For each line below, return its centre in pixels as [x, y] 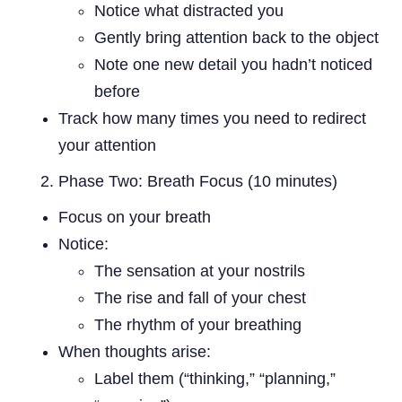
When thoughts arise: [135, 351]
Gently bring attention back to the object [236, 37]
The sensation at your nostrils [200, 271]
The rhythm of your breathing [198, 324]
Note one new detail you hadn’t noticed [233, 64]
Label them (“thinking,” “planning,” [215, 378]
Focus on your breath [135, 217]
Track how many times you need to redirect [212, 118]
